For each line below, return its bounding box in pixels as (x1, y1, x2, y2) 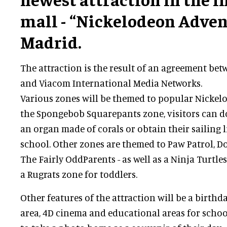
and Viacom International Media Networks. (20, 77, 202, 89)
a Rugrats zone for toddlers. (20, 168, 137, 180)
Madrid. (20, 31, 82, 53)
